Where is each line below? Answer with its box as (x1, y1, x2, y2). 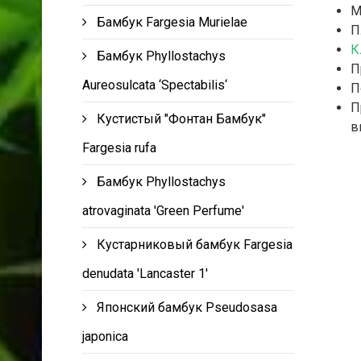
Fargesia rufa (82, 140, 156, 156)
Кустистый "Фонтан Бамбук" (97, 111, 266, 127)
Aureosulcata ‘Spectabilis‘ (82, 77, 227, 93)
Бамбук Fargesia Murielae (97, 15, 247, 30)
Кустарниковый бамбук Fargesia (97, 237, 293, 252)
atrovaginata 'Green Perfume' (82, 203, 244, 218)
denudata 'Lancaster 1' (82, 266, 208, 281)
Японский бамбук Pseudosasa (97, 300, 277, 315)
